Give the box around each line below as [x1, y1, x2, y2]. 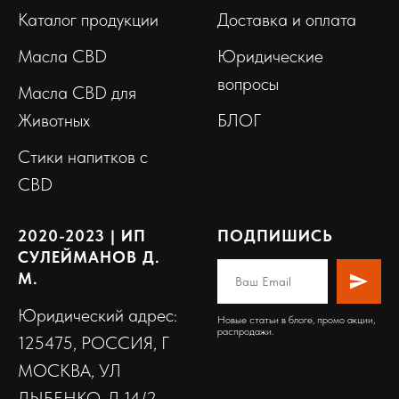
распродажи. [217, 325, 273, 338]
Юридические [217, 45, 323, 68]
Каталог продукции [18, 9, 159, 31]
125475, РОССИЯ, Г [18, 332, 169, 354]
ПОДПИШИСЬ [217, 226, 333, 246]
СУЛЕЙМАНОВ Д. [18, 248, 160, 267]
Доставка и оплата [217, 9, 356, 31]
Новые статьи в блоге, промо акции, [217, 313, 375, 327]
